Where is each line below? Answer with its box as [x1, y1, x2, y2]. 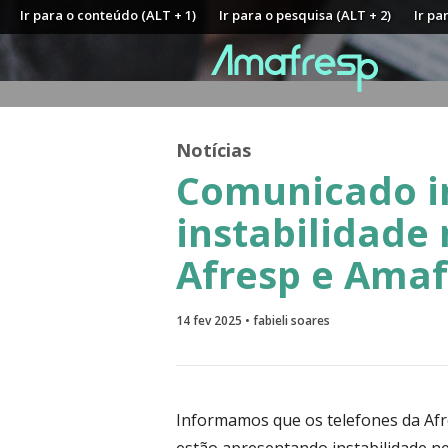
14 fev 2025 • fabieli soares [176, 312, 330, 329]
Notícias [176, 138, 251, 162]
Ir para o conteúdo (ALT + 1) [20, 6, 196, 24]
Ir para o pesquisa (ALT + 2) [219, 6, 391, 24]
